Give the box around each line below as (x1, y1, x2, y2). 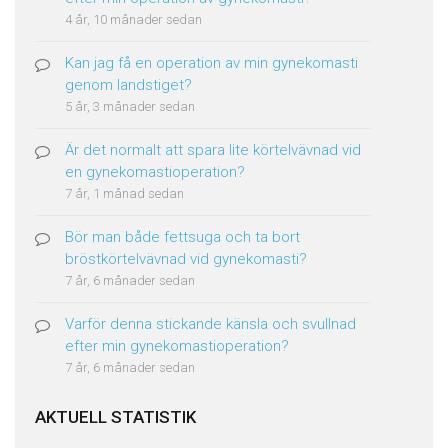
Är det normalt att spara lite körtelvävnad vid (65, 141, 361, 159)
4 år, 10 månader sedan (65, 12, 202, 27)
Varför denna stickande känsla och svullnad (65, 315, 356, 333)
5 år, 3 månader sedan (65, 99, 195, 114)
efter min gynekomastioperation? (65, 337, 289, 355)
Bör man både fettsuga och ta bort (65, 228, 300, 246)
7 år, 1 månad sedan (65, 186, 184, 201)
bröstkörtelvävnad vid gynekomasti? (65, 250, 307, 268)
